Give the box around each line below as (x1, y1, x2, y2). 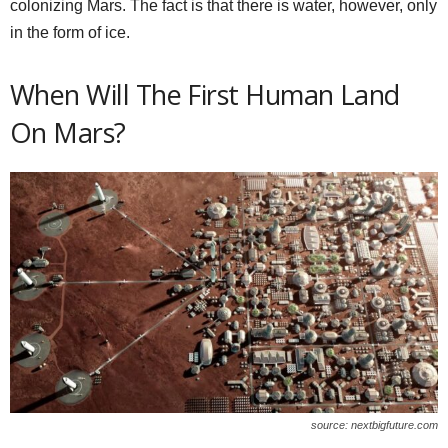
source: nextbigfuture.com (311, 418, 438, 431)
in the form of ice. (10, 23, 130, 41)
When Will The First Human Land (10, 75, 400, 113)
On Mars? (10, 113, 126, 151)
